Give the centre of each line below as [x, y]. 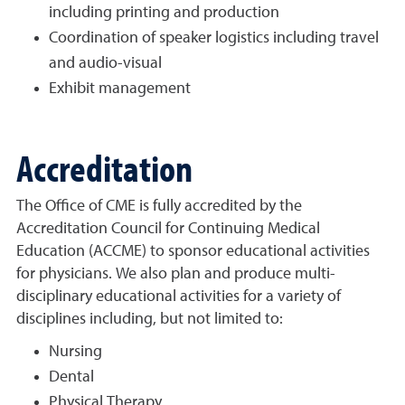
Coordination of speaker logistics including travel [214, 38]
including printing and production [164, 13]
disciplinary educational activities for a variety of [179, 297]
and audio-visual [105, 63]
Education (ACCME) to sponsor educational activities [193, 251]
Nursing [75, 352]
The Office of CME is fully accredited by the [159, 206]
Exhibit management [120, 89]
